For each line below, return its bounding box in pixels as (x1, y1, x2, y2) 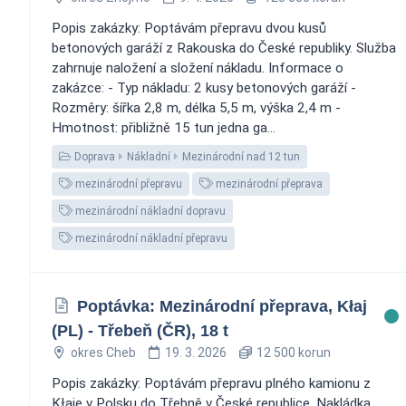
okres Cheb (70, 344, 136, 360)
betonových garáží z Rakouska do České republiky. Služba (52, 39, 396, 56)
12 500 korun (253, 344, 331, 360)
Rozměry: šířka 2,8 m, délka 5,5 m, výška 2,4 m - (52, 99, 341, 116)
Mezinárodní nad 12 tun (182, 150, 300, 163)
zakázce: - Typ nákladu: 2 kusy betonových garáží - (52, 79, 356, 96)
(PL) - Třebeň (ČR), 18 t (52, 321, 228, 340)
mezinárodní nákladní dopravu (72, 204, 226, 217)
